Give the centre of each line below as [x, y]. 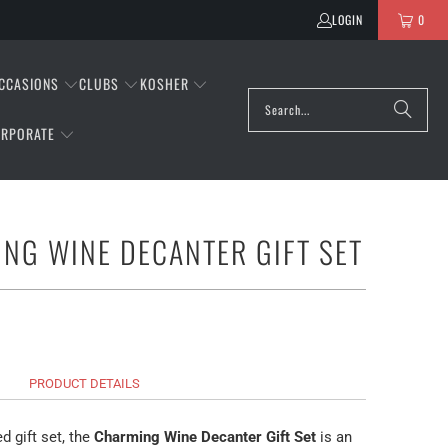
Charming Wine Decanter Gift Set [205, 436]
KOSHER [164, 83]
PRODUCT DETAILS [84, 383]
